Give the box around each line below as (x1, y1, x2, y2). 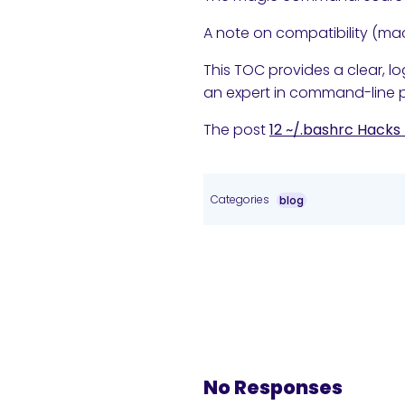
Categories (211, 191, 269, 207)
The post (203, 118, 269, 140)
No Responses (203, 374, 343, 401)
